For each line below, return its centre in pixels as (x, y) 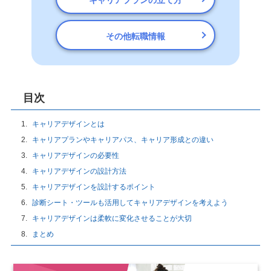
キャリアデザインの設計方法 (79, 171)
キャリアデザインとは (68, 124)
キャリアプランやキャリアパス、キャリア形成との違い (122, 140)
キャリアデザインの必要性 (75, 155)
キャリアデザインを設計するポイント (93, 187)
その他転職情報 (135, 36)
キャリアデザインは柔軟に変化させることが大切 (112, 218)
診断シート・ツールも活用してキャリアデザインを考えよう (130, 203)
